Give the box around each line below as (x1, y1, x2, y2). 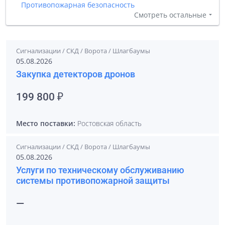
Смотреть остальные (134, 10, 206, 20)
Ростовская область (75, 119, 142, 128)
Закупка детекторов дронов (16, 69, 135, 79)
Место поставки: (16, 119, 75, 128)
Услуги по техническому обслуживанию (16, 165, 184, 175)
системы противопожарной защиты (16, 175, 170, 186)
